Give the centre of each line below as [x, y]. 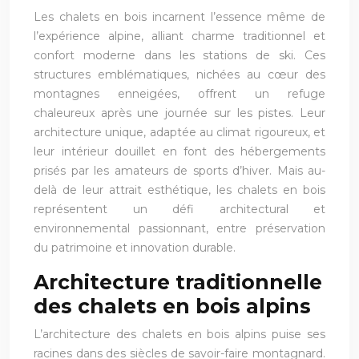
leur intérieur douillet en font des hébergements [179, 151]
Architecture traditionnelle [178, 282]
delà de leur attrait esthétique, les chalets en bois [179, 190]
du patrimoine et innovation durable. [135, 247]
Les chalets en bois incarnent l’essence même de [179, 16]
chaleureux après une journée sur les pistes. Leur [179, 113]
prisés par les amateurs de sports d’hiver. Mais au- [179, 170]
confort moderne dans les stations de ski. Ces [179, 55]
